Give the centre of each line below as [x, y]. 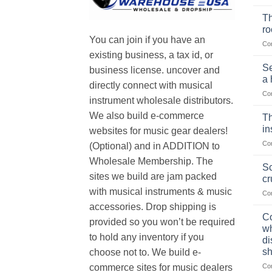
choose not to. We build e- [145, 253]
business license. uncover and [155, 70]
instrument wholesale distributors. [161, 101]
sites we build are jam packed [153, 177]
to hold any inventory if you [147, 237]
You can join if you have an [147, 40]
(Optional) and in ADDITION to [155, 146]
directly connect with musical [151, 86]
